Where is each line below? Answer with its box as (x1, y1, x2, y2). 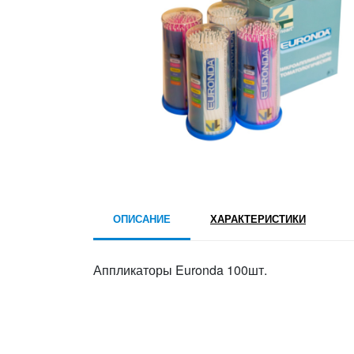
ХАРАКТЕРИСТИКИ (210, 211, 306, 226)
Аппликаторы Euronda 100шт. (93, 261, 267, 279)
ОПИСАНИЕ (113, 211, 171, 226)
